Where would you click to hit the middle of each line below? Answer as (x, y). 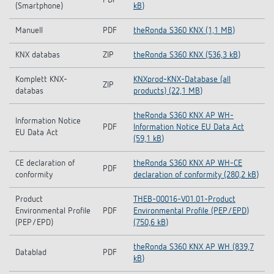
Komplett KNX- (41, 80)
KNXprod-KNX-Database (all (182, 80)
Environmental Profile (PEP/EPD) (191, 211)
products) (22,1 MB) (168, 91)
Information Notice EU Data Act (189, 128)
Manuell (29, 31)
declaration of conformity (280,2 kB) (196, 175)
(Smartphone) (39, 6)
